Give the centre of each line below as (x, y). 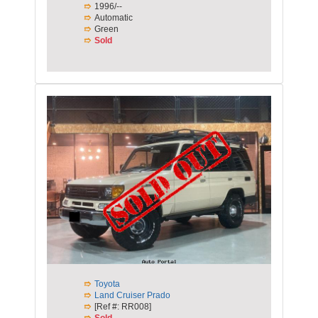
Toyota (107, 284)
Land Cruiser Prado (132, 295)
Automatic (114, 17)
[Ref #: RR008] (123, 306)
